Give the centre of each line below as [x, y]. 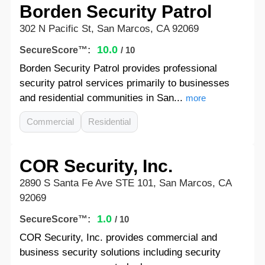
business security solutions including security [120, 252]
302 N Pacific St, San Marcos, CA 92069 [109, 29]
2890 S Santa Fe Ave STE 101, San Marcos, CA [125, 183]
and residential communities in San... [101, 98]
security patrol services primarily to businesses [124, 83]
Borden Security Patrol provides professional [118, 68]
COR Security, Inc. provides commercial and [118, 237]
